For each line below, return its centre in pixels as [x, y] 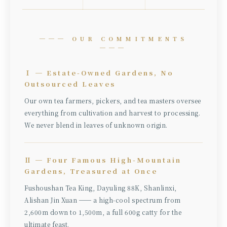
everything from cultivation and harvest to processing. [112, 112]
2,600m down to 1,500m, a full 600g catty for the [103, 212]
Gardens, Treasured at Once [91, 171]
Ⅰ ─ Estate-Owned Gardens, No [99, 72]
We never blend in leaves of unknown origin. [96, 125]
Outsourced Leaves [70, 84]
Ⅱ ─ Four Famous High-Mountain [103, 160]
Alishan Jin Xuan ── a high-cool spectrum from [103, 200]
